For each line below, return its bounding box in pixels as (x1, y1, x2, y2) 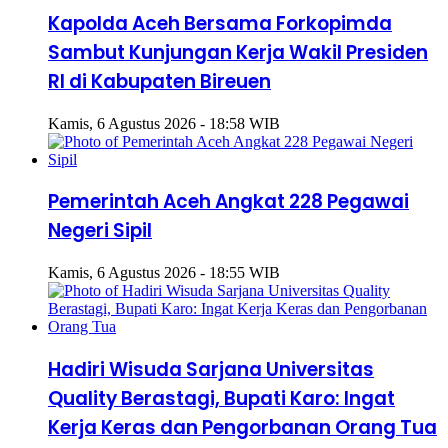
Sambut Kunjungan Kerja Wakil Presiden (48, 38, 428, 66)
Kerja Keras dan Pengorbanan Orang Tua (48, 413, 437, 441)
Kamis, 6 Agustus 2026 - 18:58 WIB (48, 114, 280, 132)
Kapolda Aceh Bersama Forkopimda (48, 9, 392, 37)
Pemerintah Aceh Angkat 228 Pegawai (48, 188, 409, 216)
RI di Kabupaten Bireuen (48, 67, 271, 95)
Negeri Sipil (48, 217, 152, 245)
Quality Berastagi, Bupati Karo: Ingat (48, 384, 395, 412)
